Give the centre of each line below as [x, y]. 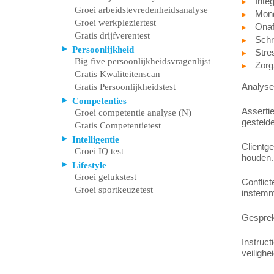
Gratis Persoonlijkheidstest [125, 87]
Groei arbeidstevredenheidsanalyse [141, 10]
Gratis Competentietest [118, 126]
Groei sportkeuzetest [114, 190]
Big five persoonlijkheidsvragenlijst [143, 61]
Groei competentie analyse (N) [133, 113]
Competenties [99, 101]
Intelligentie [96, 139]
